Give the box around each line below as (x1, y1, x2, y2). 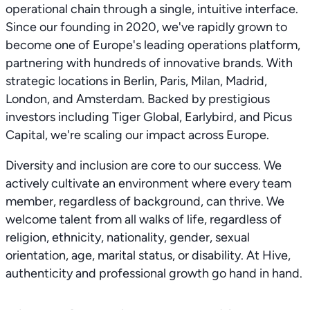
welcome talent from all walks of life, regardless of (6, 211, 282, 227)
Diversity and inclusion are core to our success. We (6, 157, 282, 173)
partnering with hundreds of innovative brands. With (6, 55, 293, 71)
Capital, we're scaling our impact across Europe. (6, 127, 269, 143)
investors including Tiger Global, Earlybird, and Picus (6, 109, 292, 125)
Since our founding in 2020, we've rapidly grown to (6, 19, 287, 35)
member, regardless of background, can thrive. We (6, 193, 284, 209)
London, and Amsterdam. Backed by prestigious (6, 91, 270, 107)
